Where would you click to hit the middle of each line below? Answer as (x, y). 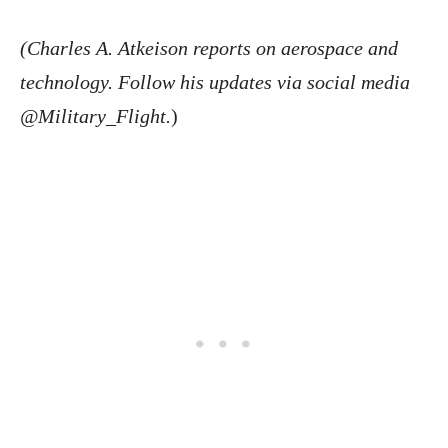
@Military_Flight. (95, 116)
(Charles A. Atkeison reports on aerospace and (209, 48)
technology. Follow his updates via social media (215, 82)
